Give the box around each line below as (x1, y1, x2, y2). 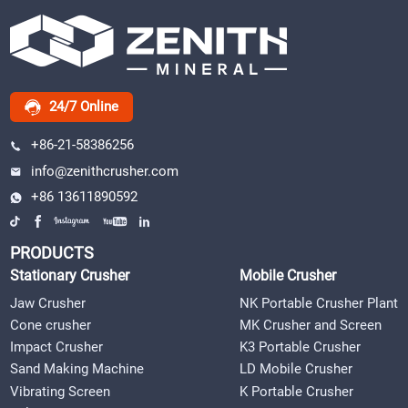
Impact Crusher (10, 339, 104, 356)
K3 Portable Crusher (239, 339, 361, 356)
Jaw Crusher (10, 294, 87, 311)
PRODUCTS (10, 242, 95, 262)
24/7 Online (48, 98, 118, 116)
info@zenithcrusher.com (30, 162, 178, 179)
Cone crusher (10, 316, 92, 333)
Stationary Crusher (10, 266, 130, 284)
